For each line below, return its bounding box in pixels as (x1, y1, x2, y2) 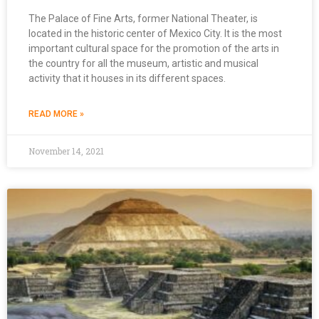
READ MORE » (28, 108, 84, 119)
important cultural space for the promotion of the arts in (28, 42, 279, 54)
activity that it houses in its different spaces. (28, 72, 226, 84)
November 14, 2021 (28, 145, 104, 157)
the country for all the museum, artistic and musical (28, 57, 258, 69)
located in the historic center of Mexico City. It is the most (28, 27, 282, 39)
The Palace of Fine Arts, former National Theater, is (28, 12, 258, 24)
